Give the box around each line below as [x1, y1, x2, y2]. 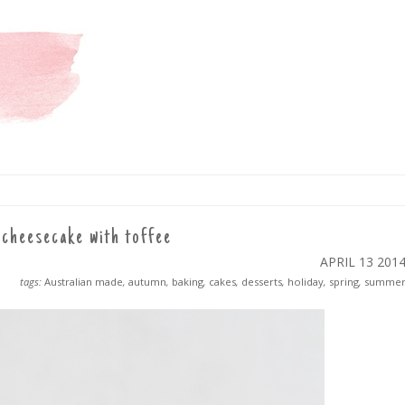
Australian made [44, 275, 123, 288]
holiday [287, 275, 324, 288]
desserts [241, 275, 282, 288]
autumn [128, 275, 166, 288]
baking [172, 275, 203, 288]
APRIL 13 [320, 253, 377, 270]
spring [329, 275, 359, 288]
